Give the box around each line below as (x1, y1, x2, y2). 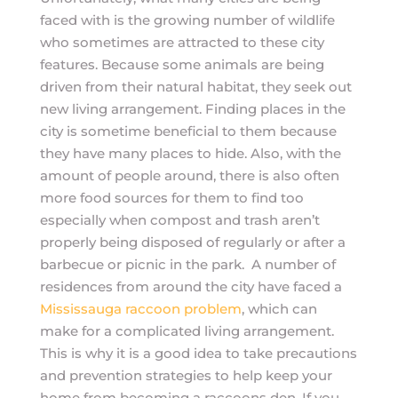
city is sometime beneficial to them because (39, 123, 337, 139)
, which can (241, 300, 317, 317)
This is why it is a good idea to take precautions (39, 345, 357, 362)
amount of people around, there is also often (39, 167, 339, 184)
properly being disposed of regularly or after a (39, 234, 346, 251)
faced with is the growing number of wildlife (39, 12, 335, 28)
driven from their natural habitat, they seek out (39, 78, 352, 95)
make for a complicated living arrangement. (39, 322, 334, 339)
